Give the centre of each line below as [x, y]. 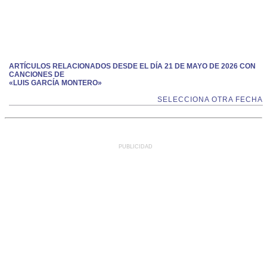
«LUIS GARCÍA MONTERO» [55, 83]
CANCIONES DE [37, 74]
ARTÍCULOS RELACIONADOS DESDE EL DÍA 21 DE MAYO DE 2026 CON [132, 66]
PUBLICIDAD [136, 147]
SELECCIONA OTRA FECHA [210, 100]
